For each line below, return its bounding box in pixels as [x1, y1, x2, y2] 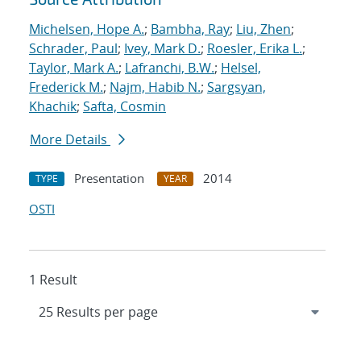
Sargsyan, [207, 78, 266, 97]
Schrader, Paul [29, 39, 118, 58]
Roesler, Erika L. [207, 39, 302, 58]
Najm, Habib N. [110, 78, 201, 97]
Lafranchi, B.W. [125, 59, 214, 77]
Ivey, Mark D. [124, 39, 201, 58]
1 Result [29, 271, 77, 289]
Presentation [74, 170, 144, 187]
